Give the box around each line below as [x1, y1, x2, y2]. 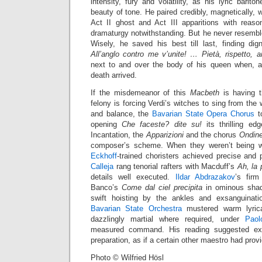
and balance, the [91, 109, 152, 118]
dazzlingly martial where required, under [91, 215, 245, 223]
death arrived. [91, 71, 137, 80]
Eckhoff [91, 151, 117, 160]
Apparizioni [146, 130, 184, 139]
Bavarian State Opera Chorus [152, 109, 254, 118]
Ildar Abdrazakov [175, 173, 235, 181]
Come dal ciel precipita [122, 183, 202, 192]
